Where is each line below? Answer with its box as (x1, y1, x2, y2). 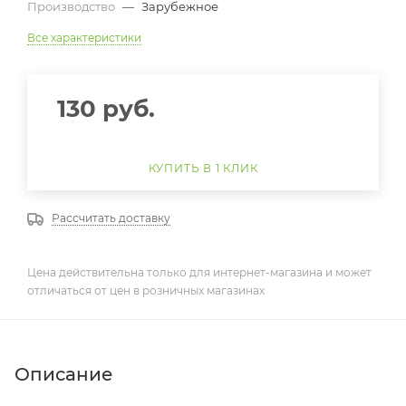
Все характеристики (27, 31, 141, 44)
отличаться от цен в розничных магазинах (27, 283, 265, 297)
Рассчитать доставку (52, 211, 170, 225)
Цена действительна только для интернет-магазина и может (27, 265, 372, 279)
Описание (14, 362, 113, 385)
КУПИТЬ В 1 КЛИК (148, 161, 258, 175)
